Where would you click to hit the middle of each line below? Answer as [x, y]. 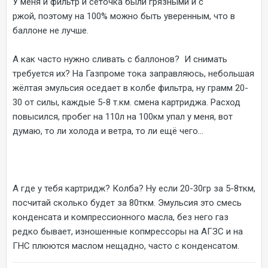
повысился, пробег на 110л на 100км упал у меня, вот [123, 116]
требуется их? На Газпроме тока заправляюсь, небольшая [133, 73]
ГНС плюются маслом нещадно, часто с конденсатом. [126, 246]
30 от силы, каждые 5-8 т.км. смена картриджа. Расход [127, 102]
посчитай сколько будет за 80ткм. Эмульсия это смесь [127, 202]
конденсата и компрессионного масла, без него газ [121, 217]
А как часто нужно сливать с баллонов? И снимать [120, 59]
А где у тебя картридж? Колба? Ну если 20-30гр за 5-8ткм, [134, 188]
